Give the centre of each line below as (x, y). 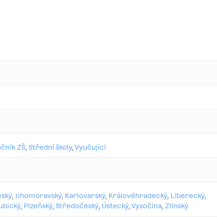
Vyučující (90, 147)
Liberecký (187, 196)
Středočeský (77, 206)
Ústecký (115, 206)
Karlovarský (85, 196)
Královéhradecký (138, 196)
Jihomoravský (38, 196)
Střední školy (50, 147)
